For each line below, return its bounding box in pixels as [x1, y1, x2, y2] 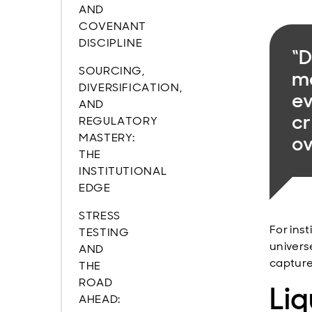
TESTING [79, 225, 130, 240]
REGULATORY [79, 114, 158, 128]
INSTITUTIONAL [79, 164, 168, 178]
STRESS [79, 208, 120, 223]
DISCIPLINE [79, 36, 143, 50]
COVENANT [79, 19, 147, 33]
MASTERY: [79, 130, 136, 145]
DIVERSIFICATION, [79, 80, 182, 95]
